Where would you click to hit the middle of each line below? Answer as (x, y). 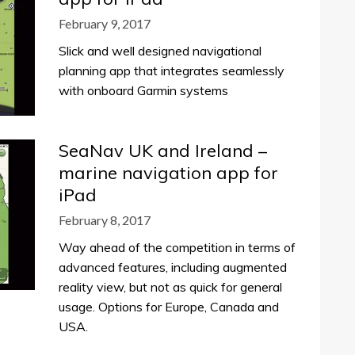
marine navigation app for (168, 173)
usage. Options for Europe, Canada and (169, 307)
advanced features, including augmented (173, 267)
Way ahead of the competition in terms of (177, 247)
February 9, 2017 (105, 23)
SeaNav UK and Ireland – (163, 151)
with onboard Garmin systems (143, 90)
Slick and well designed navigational (160, 51)
